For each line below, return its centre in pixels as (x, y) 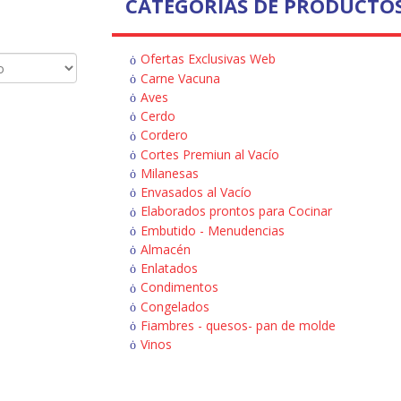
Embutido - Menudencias (212, 230)
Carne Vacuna (180, 78)
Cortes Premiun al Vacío (209, 154)
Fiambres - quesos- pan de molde (238, 325)
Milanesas (169, 173)
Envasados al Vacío (196, 192)
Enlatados (169, 269)
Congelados (175, 306)
